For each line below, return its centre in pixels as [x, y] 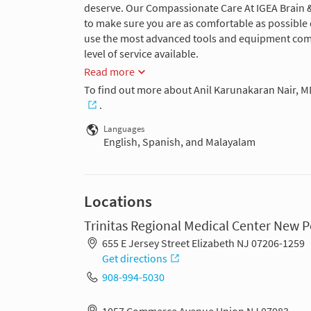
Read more [109, 72]
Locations [118, 201]
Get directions [134, 259]
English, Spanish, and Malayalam [179, 141]
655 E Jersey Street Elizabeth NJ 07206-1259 [203, 243]
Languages [124, 128]
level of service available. [141, 54]
